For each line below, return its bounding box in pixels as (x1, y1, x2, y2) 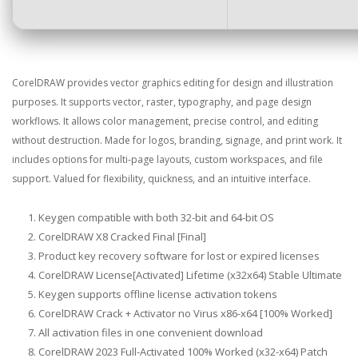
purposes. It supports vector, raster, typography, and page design (12, 95, 312, 109)
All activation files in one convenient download (38, 325, 263, 340)
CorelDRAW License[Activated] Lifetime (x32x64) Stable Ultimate (38, 268, 342, 282)
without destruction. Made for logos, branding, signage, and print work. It (12, 133, 342, 147)
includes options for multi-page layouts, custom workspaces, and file (12, 153, 323, 166)
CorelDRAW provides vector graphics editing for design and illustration (12, 76, 333, 89)
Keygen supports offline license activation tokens (38, 287, 277, 301)
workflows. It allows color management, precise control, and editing (12, 114, 318, 128)
